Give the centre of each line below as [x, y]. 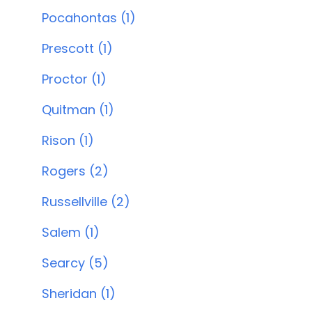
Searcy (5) [75, 263]
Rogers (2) [75, 171]
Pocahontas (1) [89, 18]
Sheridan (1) [79, 294]
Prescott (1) [77, 48]
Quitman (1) [78, 110]
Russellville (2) [86, 202]
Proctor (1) [74, 79]
